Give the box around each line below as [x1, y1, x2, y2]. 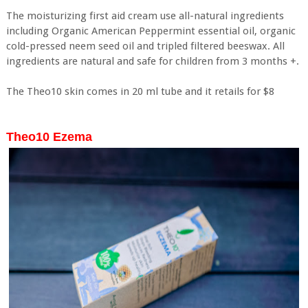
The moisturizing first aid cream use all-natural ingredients [5, 9, 284, 22]
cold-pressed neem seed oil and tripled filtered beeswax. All [5, 39, 285, 52]
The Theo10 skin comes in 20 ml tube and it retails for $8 [5, 85, 274, 98]
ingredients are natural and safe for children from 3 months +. [5, 54, 299, 67]
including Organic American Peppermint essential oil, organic [5, 24, 296, 37]
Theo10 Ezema [5, 129, 92, 144]
